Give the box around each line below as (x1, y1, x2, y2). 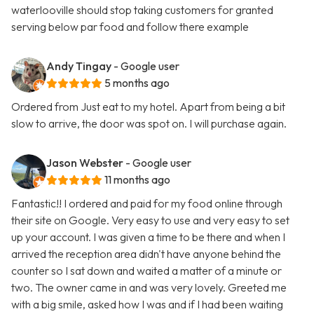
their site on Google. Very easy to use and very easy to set (11, 213, 289, 228)
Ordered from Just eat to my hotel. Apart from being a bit (11, 100, 285, 114)
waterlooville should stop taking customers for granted (11, 3, 273, 18)
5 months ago (104, 76, 170, 90)
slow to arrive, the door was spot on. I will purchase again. (11, 116, 287, 131)
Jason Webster (46, 156, 123, 170)
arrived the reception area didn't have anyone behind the (11, 247, 281, 261)
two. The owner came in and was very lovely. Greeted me (11, 280, 287, 295)
